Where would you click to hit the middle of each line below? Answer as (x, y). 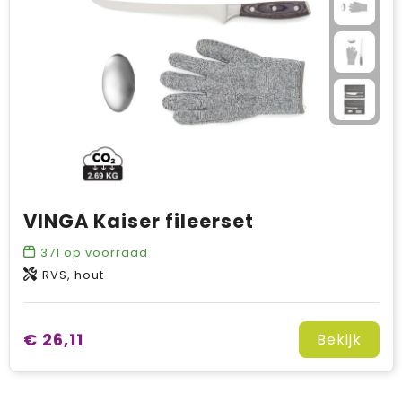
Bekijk (339, 340)
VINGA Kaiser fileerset (138, 221)
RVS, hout (73, 275)
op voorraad (104, 253)
